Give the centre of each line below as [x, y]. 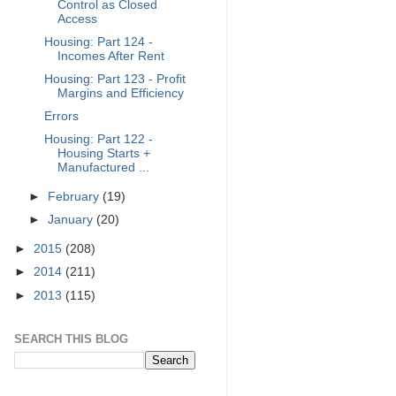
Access [77, 19]
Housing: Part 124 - [98, 42]
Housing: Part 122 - [98, 140]
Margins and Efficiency [120, 94]
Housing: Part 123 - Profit [114, 80]
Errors [61, 117]
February [76, 197]
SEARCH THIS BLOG [71, 339]
